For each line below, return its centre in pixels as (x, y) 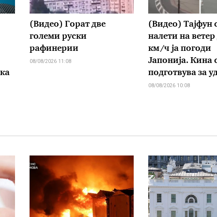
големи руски (58, 37)
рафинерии (54, 49)
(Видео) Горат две (68, 25)
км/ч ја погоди (179, 49)
